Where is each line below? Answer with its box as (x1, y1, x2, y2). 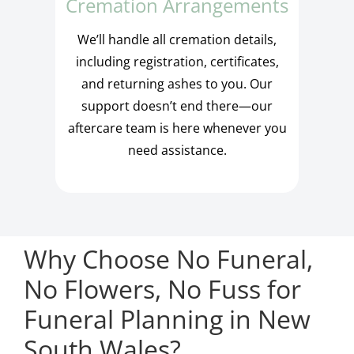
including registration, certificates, (75, 52, 279, 70)
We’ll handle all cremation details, (77, 30, 277, 48)
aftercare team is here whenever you (67, 119, 287, 137)
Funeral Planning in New (23, 301, 311, 336)
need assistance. (127, 141, 227, 159)
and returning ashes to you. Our (81, 74, 273, 92)
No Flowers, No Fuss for (23, 271, 301, 306)
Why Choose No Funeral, (23, 241, 313, 276)
